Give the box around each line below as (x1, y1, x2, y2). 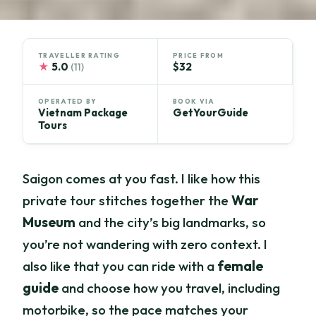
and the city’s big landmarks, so (75, 214, 267, 231)
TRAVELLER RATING (38, 51, 120, 59)
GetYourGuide (173, 106, 248, 120)
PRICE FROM (173, 51, 224, 59)
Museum (23, 214, 76, 231)
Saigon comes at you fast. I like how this (23, 170, 261, 188)
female (217, 257, 264, 275)
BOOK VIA (173, 97, 215, 106)
